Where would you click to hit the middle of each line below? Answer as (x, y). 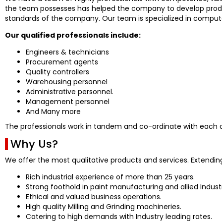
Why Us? (34, 144)
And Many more (53, 111)
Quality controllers (57, 72)
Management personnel (68, 101)
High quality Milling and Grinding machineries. (104, 206)
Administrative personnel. (70, 91)
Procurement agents (62, 62)
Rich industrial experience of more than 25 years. (110, 177)
